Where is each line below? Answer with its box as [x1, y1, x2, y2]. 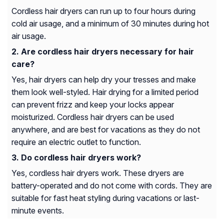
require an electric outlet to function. [11, 137, 141, 147]
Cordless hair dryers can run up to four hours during [11, 6, 195, 16]
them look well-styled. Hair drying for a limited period [11, 87, 198, 97]
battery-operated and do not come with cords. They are [11, 180, 212, 191]
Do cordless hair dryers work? [21, 152, 141, 163]
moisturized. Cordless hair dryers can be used [11, 112, 174, 122]
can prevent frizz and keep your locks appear [11, 99, 174, 110]
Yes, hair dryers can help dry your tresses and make [11, 74, 196, 85]
